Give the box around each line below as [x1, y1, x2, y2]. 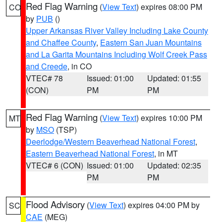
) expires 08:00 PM [136, 1, 202, 12]
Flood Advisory [26, 198, 85, 211]
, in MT [154, 148, 178, 159]
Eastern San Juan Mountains [100, 37, 202, 48]
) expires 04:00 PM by [123, 199, 200, 211]
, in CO [67, 60, 92, 72]
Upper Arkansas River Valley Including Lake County [26, 25, 208, 36]
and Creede [26, 60, 67, 72]
